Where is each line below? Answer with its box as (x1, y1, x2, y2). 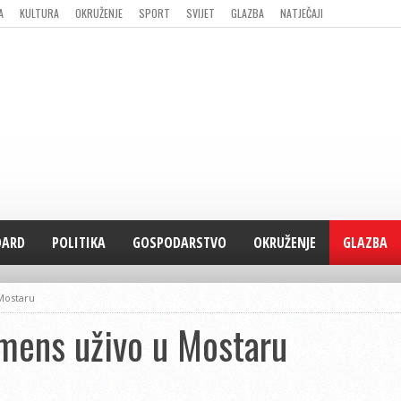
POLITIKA (52, 233, 106, 252)
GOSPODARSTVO (132, 233, 226, 252)
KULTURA (20, 5, 59, 21)
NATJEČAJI (280, 5, 323, 21)
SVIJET (186, 5, 215, 21)
